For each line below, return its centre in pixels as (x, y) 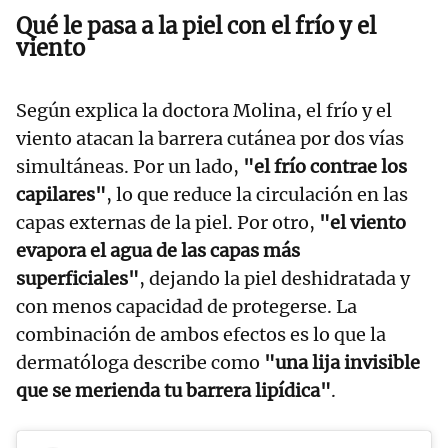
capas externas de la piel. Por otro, (167, 223)
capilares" (61, 195)
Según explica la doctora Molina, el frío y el (204, 111)
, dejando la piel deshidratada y (274, 279)
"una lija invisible (342, 363)
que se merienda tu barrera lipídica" (173, 391)
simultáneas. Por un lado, (129, 167)
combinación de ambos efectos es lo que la (201, 335)
